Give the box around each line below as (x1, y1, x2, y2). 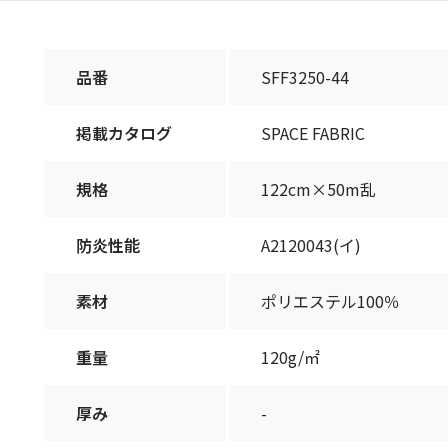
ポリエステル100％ (261, 288, 400, 313)
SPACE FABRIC (261, 120, 365, 145)
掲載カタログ (76, 120, 172, 145)
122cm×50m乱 (261, 176, 376, 201)
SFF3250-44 (261, 64, 349, 89)
